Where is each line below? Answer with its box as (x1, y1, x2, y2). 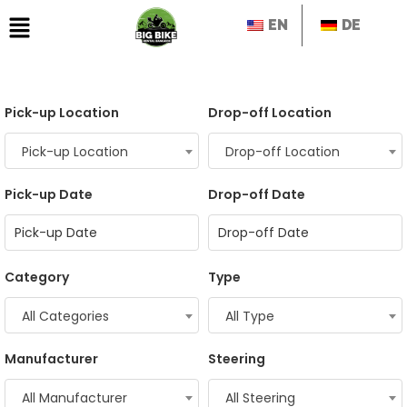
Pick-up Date (5, 185, 93, 203)
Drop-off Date (208, 185, 305, 203)
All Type (225, 307, 274, 325)
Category (5, 268, 69, 286)
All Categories (22, 307, 109, 325)
